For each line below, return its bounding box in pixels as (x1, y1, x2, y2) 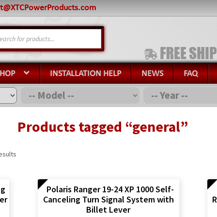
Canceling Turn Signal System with (43, 194, 174, 205)
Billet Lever (86, 204, 131, 216)
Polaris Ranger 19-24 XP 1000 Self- (46, 184, 174, 195)
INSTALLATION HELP (50, 69, 122, 78)
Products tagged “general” (17, 118, 188, 136)
